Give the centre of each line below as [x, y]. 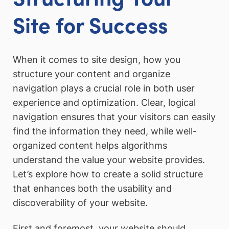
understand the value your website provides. [109, 159]
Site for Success [90, 24]
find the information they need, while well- [105, 131]
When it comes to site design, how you [97, 59]
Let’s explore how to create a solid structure [108, 174]
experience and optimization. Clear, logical [104, 102]
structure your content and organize [91, 74]
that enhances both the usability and [92, 188]
